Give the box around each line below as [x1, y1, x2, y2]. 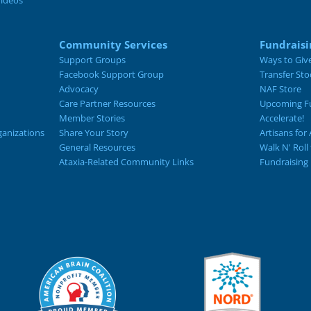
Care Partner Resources [58, 97, 155, 110]
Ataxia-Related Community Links [58, 155, 194, 169]
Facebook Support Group [58, 68, 164, 81]
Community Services [58, 37, 167, 52]
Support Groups [58, 53, 126, 67]
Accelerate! [259, 112, 304, 125]
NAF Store [259, 83, 301, 96]
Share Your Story [58, 126, 128, 140]
